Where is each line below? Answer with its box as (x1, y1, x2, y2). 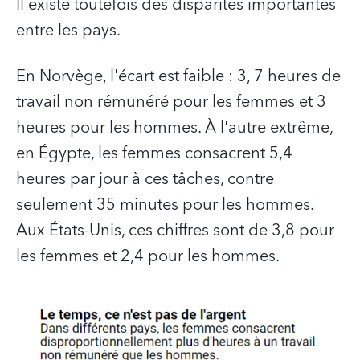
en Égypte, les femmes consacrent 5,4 (16, 139, 292, 167)
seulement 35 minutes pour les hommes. (16, 190, 318, 219)
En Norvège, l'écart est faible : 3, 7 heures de (16, 62, 341, 90)
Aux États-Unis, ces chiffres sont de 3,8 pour (16, 216, 334, 244)
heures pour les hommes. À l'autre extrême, (16, 113, 333, 141)
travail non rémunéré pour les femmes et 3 (16, 88, 326, 116)
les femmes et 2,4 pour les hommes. (16, 242, 280, 270)
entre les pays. (16, 16, 121, 44)
